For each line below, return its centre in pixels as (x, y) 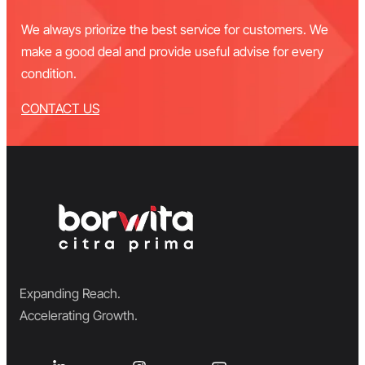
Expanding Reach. (70, 294)
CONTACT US (60, 109)
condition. (49, 74)
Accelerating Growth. (79, 316)
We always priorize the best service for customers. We (175, 30)
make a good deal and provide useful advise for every (172, 52)
